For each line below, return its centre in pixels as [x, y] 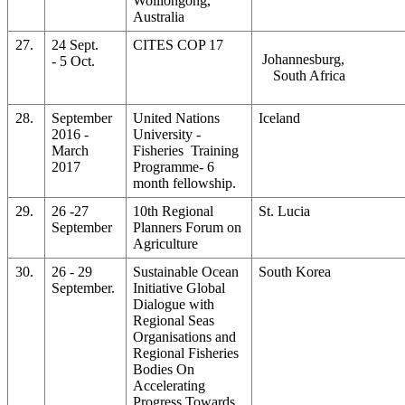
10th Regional [174, 211]
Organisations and [185, 336]
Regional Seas [174, 320]
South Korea [295, 271]
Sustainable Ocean [186, 271]
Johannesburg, [304, 59]
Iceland [280, 118]
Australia [159, 16]
